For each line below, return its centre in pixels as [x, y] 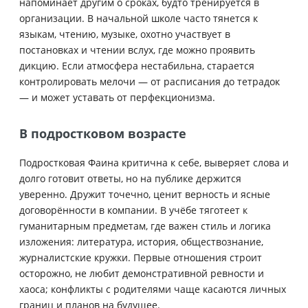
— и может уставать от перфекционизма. [117, 98]
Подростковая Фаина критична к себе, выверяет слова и [154, 162]
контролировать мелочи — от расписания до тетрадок [150, 82]
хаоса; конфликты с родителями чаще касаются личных [153, 289]
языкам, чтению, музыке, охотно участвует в [125, 34]
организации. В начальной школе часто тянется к [139, 19]
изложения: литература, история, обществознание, [141, 241]
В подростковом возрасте [103, 134]
